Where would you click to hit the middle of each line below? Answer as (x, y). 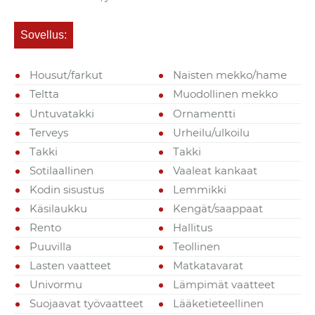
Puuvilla (51, 246)
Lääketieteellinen (219, 304)
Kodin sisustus (67, 189)
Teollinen (197, 246)
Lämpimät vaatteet (224, 285)
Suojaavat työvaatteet (87, 304)
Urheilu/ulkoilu (212, 132)
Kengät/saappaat (218, 208)
